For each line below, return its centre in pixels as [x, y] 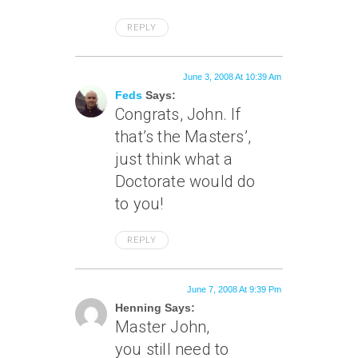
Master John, [163, 327]
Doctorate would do [185, 181]
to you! [139, 204]
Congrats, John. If [178, 114]
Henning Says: [155, 308]
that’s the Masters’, [183, 137]
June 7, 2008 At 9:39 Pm [234, 289]
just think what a [174, 159]
